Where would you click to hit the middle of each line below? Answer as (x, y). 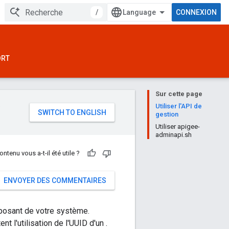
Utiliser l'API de (179, 106)
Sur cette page (179, 94)
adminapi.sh (174, 135)
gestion (167, 114)
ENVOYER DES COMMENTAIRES (55, 180)
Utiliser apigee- (178, 127)
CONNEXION (196, 12)
